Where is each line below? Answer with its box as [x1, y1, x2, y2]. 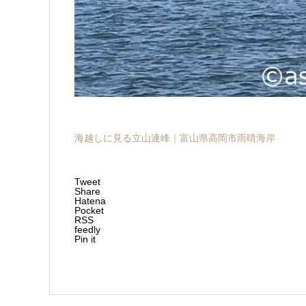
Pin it [74, 233, 96, 245]
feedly [74, 223, 100, 235]
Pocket [74, 204, 104, 216]
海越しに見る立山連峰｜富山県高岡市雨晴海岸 [74, 132, 275, 143]
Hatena [74, 195, 106, 206]
